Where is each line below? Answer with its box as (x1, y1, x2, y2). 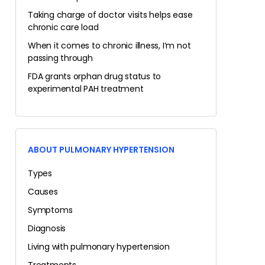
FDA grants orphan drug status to (28, 70, 161, 82)
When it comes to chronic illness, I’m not (28, 40, 191, 51)
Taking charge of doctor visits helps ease (28, 9, 193, 21)
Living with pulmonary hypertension (28, 241, 170, 253)
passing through (28, 52, 93, 64)
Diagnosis (28, 222, 66, 234)
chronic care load (28, 21, 99, 33)
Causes (28, 186, 58, 198)
